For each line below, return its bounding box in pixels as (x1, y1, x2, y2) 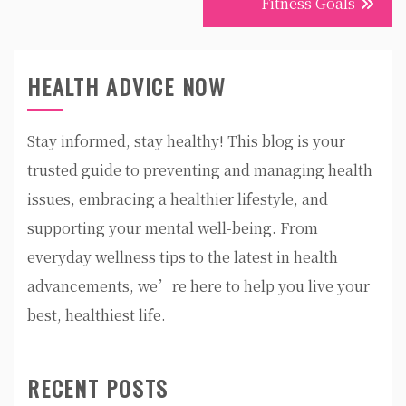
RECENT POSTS (27, 372, 169, 404)
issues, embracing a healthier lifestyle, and (27, 188, 328, 209)
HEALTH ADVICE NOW (27, 70, 227, 102)
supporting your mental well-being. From (27, 217, 318, 238)
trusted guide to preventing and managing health (27, 159, 372, 180)
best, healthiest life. (27, 304, 166, 325)
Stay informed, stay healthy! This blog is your (27, 130, 345, 151)
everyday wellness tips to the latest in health (27, 246, 338, 267)
